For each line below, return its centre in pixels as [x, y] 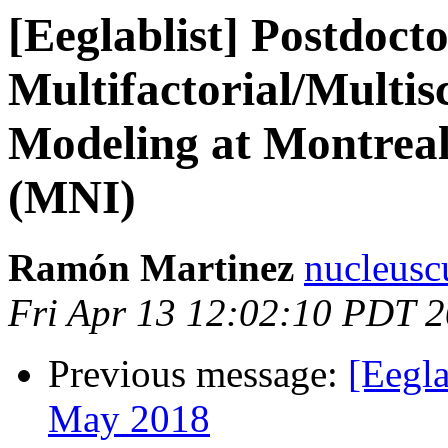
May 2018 [129, 419]
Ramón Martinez [151, 268]
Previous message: [198, 374]
